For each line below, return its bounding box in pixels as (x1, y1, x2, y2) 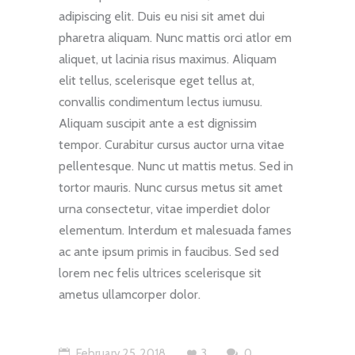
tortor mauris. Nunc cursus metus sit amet (59, 179, 283, 195)
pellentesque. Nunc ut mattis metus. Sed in (59, 158, 293, 174)
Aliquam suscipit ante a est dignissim (59, 115, 257, 131)
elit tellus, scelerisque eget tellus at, (59, 72, 254, 88)
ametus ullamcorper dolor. (59, 286, 200, 302)
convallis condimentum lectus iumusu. (59, 94, 262, 109)
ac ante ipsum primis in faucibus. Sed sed (59, 243, 279, 259)
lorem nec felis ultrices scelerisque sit (59, 265, 261, 281)
